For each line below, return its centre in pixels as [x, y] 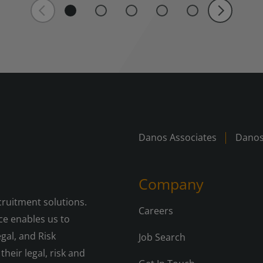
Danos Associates [178, 138]
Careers [156, 211]
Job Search [162, 237]
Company [171, 184]
